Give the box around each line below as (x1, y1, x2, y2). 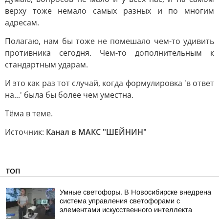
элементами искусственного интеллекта (60, 206, 192, 214)
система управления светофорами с (60, 197, 180, 205)
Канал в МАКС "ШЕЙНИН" (46, 127, 147, 137)
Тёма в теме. (5, 108, 53, 119)
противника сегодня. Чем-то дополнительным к (5, 47, 214, 58)
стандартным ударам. (5, 59, 88, 70)
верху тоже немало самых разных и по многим (5, 5, 214, 16)
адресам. (5, 17, 39, 28)
